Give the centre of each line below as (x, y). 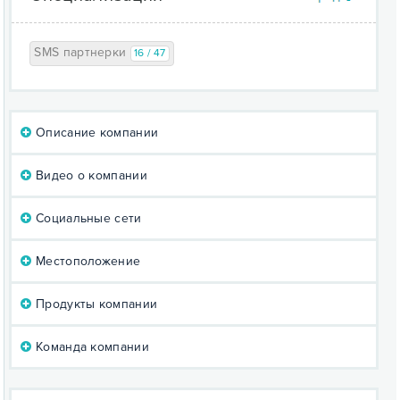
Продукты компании (95, 304)
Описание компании (95, 133)
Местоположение (86, 261)
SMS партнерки (82, 52)
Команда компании (90, 347)
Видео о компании (89, 175)
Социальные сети (87, 218)
